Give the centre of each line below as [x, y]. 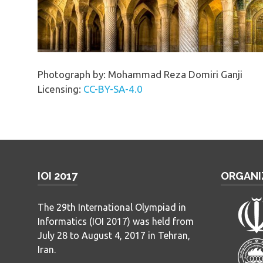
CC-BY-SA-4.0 [113, 89]
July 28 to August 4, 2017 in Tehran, [114, 235]
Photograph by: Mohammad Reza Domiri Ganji [140, 75]
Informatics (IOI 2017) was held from [116, 221]
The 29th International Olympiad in [112, 207]
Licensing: [60, 89]
